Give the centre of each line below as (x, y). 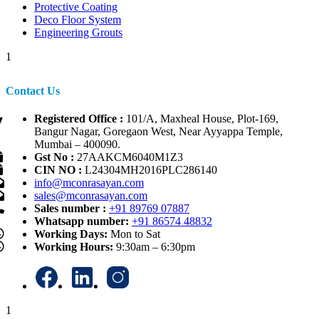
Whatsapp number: (83, 221)
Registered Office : (79, 119)
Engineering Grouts (78, 33)
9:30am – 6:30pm (156, 247)
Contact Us (33, 91)
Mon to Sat (135, 234)
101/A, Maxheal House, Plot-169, (201, 119)
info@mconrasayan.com (89, 183)
